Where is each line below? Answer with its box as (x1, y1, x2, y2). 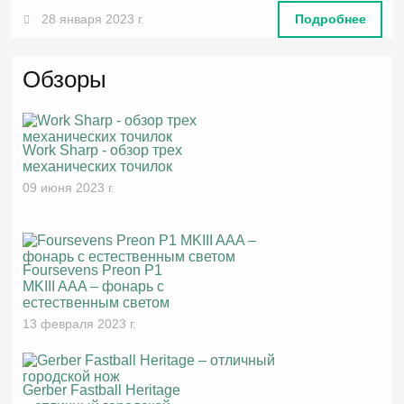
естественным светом (23, 294, 170, 310)
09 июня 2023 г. (23, 179, 115, 195)
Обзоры (23, 66, 107, 92)
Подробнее (294, 12, 366, 27)
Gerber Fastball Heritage (23, 381, 181, 398)
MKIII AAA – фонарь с (23, 278, 165, 294)
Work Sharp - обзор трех (23, 142, 183, 158)
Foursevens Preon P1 (23, 262, 163, 278)
